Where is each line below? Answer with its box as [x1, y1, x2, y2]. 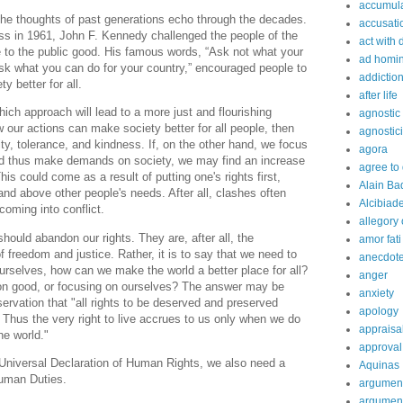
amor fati [359, 233, 401, 246]
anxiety [359, 287, 394, 300]
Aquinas [359, 359, 399, 372]
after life [359, 89, 398, 103]
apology [359, 305, 399, 318]
